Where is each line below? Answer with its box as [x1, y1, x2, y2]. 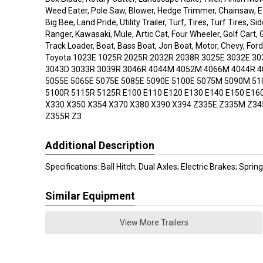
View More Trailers [119, 218, 188, 227]
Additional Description [45, 139, 154, 151]
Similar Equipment [45, 190, 135, 202]
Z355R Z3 [45, 112, 82, 121]
